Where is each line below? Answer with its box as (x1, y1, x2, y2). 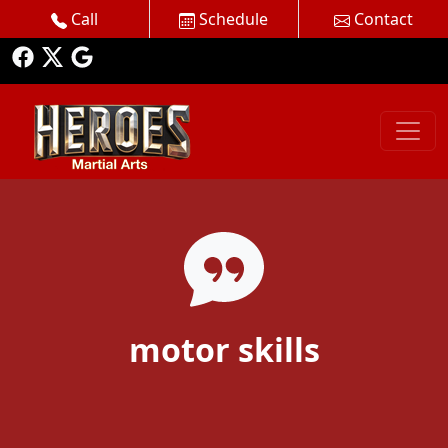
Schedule (195, 8, 269, 30)
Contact (349, 8, 413, 30)
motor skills (128, 327, 320, 371)
